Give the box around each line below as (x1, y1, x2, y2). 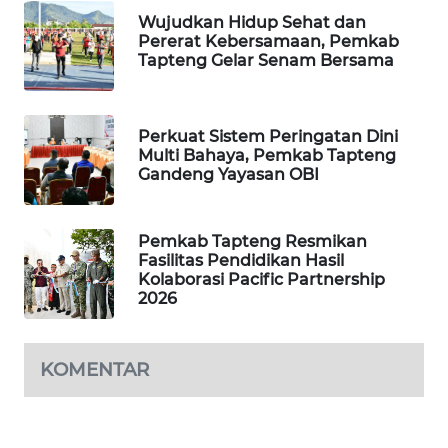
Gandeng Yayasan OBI (138, 165, 319, 185)
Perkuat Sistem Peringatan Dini (138, 127, 398, 147)
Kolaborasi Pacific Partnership (138, 269, 385, 289)
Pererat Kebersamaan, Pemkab (138, 32, 399, 52)
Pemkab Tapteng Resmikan (138, 231, 367, 251)
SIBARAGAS (40, 41, 107, 59)
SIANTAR (40, 136, 91, 154)
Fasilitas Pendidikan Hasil (138, 250, 344, 270)
